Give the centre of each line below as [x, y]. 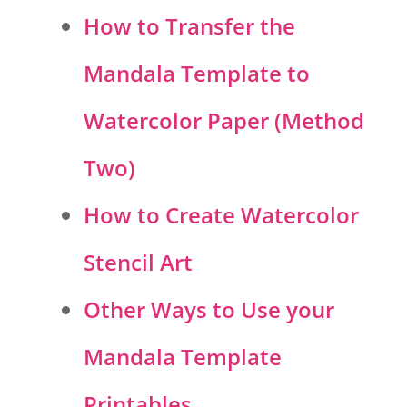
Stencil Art [138, 263]
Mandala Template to [197, 74]
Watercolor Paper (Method [224, 121]
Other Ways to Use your [209, 310]
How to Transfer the [189, 26]
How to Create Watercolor [221, 215]
